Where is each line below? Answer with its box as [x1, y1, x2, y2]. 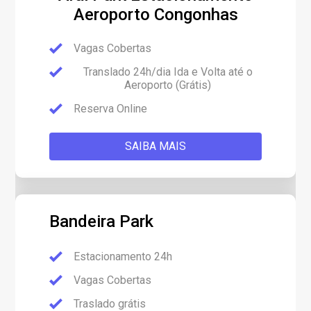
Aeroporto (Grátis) [124, 78, 211, 92]
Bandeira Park [49, 212, 154, 231]
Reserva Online [74, 102, 148, 115]
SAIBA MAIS [125, 140, 186, 153]
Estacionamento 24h [74, 250, 173, 263]
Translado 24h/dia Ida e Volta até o [83, 65, 253, 78]
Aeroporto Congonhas [73, 5, 238, 24]
